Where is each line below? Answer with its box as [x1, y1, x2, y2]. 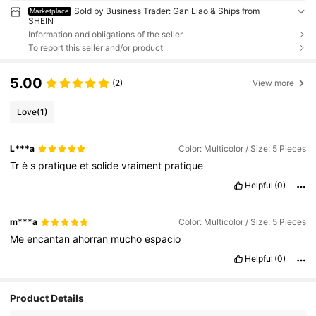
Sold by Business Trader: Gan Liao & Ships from [74, 6, 260, 17]
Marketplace [30, 7, 70, 16]
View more [253, 78, 295, 89]
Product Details [10, 291, 85, 304]
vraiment [121, 159, 165, 171]
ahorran [73, 232, 111, 245]
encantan [27, 232, 73, 245]
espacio [145, 232, 181, 245]
